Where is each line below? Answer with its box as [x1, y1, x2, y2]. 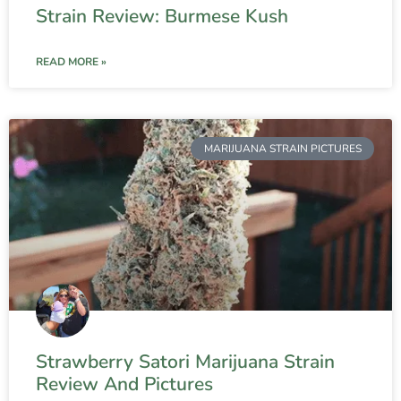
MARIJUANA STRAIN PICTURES [203, 141, 362, 157]
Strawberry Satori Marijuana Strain [36, 349, 335, 375]
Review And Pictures [36, 371, 213, 397]
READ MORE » [36, 55, 107, 70]
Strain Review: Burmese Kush [36, 4, 288, 30]
